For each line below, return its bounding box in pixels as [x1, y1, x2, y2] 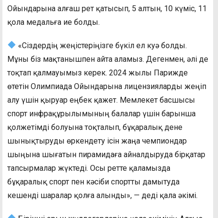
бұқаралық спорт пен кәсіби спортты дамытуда [7, 177, 180, 186]
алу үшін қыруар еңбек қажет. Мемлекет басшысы [7, 95, 195, 105]
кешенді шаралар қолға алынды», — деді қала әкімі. [7, 190, 198, 200]
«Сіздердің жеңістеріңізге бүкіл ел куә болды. [16, 40, 187, 50]
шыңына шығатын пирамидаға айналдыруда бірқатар [7, 149, 205, 159]
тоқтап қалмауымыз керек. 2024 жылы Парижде [7, 68, 188, 77]
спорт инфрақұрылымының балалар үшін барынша [7, 109, 196, 118]
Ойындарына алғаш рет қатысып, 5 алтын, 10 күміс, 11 [7, 3, 207, 13]
